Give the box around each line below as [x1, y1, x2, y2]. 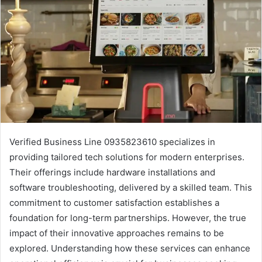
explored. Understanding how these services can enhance [9, 242, 250, 254]
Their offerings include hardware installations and [9, 166, 215, 178]
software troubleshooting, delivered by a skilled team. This [9, 181, 252, 193]
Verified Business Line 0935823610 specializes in [9, 136, 215, 147]
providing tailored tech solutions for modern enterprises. [9, 151, 244, 163]
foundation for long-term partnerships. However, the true [9, 212, 246, 223]
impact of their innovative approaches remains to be [9, 227, 224, 239]
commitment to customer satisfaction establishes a [9, 196, 219, 208]
